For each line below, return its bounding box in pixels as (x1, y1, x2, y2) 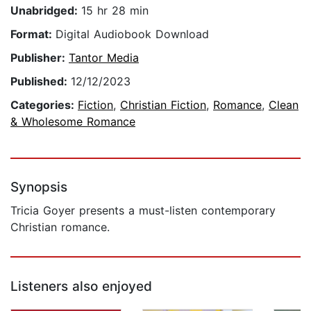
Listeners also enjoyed (10, 278, 152, 295)
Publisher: (10, 51, 69, 65)
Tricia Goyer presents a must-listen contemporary (10, 203, 276, 218)
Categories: (10, 98, 78, 112)
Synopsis (10, 179, 67, 196)
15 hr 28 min (81, 3, 149, 18)
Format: (10, 27, 56, 42)
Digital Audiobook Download (56, 27, 209, 42)
